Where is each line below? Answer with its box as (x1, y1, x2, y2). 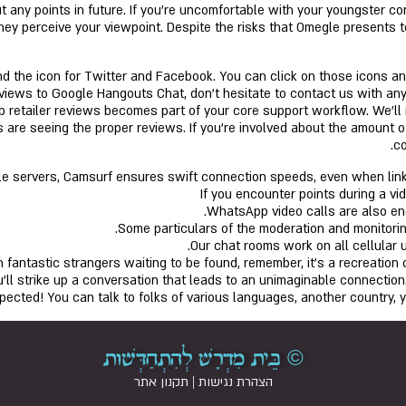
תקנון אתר (133, 373, 188, 391)
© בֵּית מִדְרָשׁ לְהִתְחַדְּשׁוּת (102, 348, 304, 370)
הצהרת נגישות (198, 373, 273, 391)
